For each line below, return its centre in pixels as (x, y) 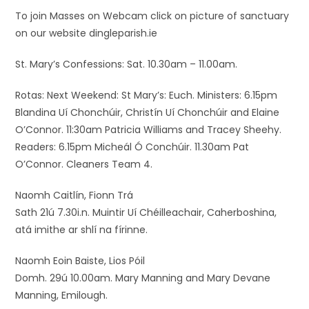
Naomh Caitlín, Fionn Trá (74, 195)
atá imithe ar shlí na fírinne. (82, 230)
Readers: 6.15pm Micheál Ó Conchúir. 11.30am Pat (132, 147)
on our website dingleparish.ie (87, 33)
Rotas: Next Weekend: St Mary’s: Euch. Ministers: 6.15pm (147, 95)
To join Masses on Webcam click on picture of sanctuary (152, 16)
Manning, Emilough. (62, 295)
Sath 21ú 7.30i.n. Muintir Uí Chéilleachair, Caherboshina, (146, 212)
